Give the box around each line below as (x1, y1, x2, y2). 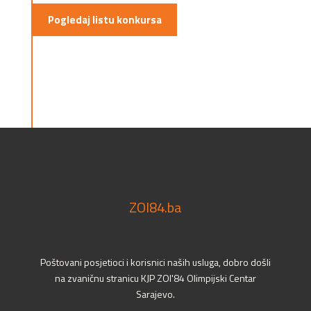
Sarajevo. (136, 287, 175, 302)
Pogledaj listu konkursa (47, 12, 162, 28)
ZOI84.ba (129, 196, 182, 219)
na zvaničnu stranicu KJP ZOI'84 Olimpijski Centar (55, 271, 256, 286)
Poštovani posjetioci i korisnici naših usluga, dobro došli (40, 255, 271, 270)
